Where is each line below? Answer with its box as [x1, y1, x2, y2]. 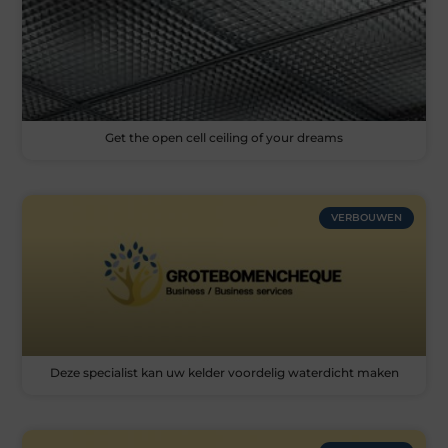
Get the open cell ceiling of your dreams [105, 129, 343, 145]
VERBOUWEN [330, 210, 402, 224]
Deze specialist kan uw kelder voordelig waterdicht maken [49, 364, 399, 380]
